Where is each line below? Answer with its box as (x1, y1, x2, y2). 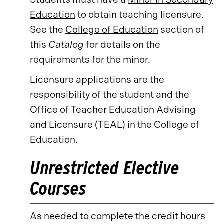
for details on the (84, 39, 160, 50)
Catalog (48, 39, 84, 50)
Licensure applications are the (30, 74, 164, 85)
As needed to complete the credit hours (30, 210, 205, 222)
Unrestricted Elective (30, 156, 179, 179)
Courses (30, 177, 86, 199)
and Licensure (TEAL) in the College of (30, 119, 199, 130)
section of (158, 24, 204, 35)
